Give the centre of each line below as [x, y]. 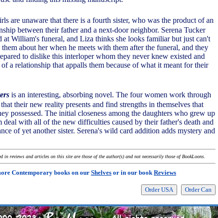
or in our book [133, 173]
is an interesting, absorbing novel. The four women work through [110, 95]
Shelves [101, 173]
